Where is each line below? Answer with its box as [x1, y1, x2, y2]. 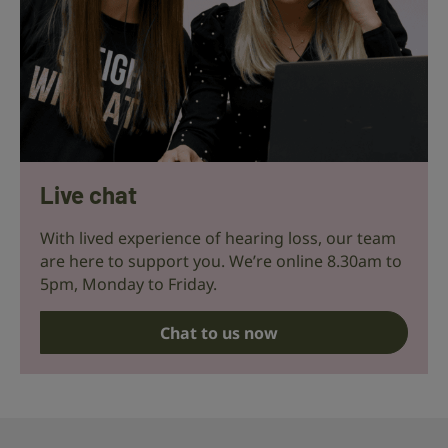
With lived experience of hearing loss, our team [40, 226, 396, 249]
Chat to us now [160, 321, 278, 344]
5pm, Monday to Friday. [40, 272, 217, 295]
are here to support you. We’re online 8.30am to [40, 249, 402, 272]
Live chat [40, 179, 137, 209]
